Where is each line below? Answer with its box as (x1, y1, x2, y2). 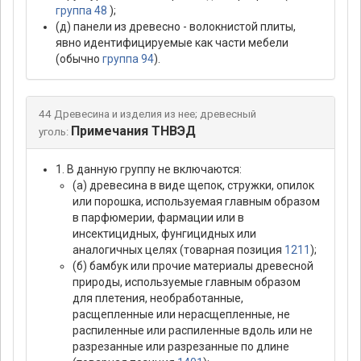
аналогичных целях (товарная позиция (73, 243, 284, 256)
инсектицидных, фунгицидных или (73, 226, 256, 240)
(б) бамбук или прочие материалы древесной (73, 259, 313, 272)
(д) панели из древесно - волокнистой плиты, (56, 19, 296, 33)
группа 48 (56, 3, 107, 17)
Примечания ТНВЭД (70, 122, 196, 139)
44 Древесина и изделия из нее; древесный (39, 107, 256, 120)
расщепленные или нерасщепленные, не (73, 307, 290, 321)
